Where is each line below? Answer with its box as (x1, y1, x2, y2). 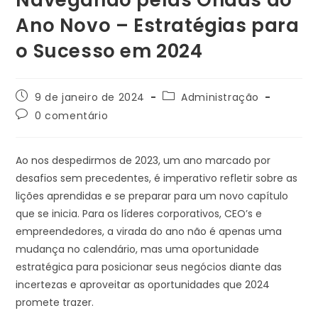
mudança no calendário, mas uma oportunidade (16, 241, 260, 256)
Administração (181, 89, 260, 104)
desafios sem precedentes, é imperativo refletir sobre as (16, 170, 298, 185)
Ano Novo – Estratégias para (16, 12, 300, 38)
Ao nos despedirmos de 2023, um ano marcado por (16, 153, 271, 168)
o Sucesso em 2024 (16, 38, 203, 64)
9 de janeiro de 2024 (35, 89, 146, 104)
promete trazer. (16, 295, 94, 309)
